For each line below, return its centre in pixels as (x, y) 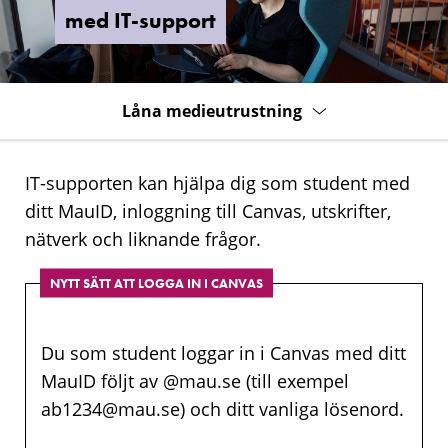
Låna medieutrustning (211, 111)
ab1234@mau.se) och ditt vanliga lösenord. (222, 409)
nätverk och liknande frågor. (143, 239)
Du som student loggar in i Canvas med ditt (223, 353)
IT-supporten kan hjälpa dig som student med (217, 183)
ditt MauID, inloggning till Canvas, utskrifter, (208, 211)
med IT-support (140, 20)
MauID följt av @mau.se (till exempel (195, 381)
